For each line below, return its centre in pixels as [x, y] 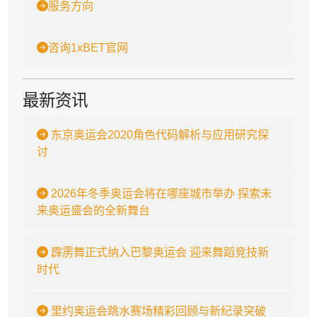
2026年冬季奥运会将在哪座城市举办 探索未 [160, 194]
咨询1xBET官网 [88, 48]
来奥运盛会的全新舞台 [93, 211]
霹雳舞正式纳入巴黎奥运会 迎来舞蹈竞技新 [158, 252]
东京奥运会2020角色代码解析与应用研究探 [158, 135]
